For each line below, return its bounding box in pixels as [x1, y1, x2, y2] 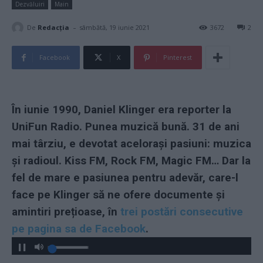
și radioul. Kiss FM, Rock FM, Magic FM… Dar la [12, 154, 251, 168]
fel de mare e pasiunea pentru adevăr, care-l [12, 171, 238, 185]
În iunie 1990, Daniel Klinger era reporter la [12, 103, 231, 117]
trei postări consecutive [120, 205, 243, 219]
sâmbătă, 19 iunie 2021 [79, 23, 150, 32]
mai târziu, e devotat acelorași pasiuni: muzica [12, 137, 251, 151]
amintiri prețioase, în [12, 205, 120, 219]
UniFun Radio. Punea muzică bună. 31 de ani [12, 120, 240, 134]
